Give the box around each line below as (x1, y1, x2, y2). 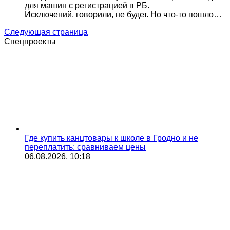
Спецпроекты (4, 37, 56, 46)
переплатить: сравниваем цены (25, 143, 146, 151)
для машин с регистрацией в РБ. (25, 1, 149, 10)
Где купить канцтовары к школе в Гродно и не (25, 133, 198, 142)
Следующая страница (4, 28, 88, 36)
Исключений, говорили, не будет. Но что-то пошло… (25, 10, 222, 19)
